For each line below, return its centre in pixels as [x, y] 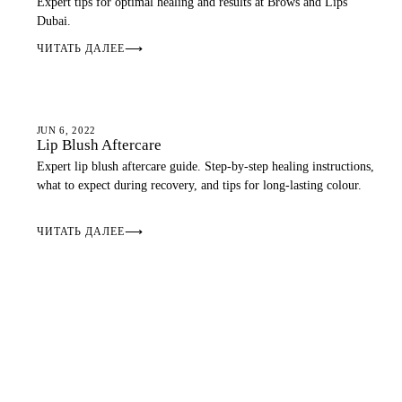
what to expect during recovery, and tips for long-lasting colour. [199, 185]
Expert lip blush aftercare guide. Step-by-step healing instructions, [205, 166]
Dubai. [53, 21]
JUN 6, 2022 [66, 130]
